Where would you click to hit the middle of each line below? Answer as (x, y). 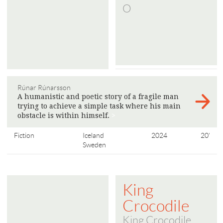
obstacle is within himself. (64, 115)
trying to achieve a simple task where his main (99, 106)
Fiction (24, 135)
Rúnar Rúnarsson (44, 87)
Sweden (94, 145)
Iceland (93, 135)
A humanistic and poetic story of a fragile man (98, 96)
